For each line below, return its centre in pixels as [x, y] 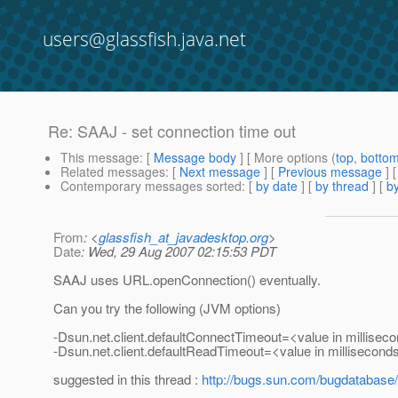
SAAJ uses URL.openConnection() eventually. [187, 280]
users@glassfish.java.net [144, 39]
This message [100, 158]
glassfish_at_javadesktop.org [183, 237]
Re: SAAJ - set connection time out [172, 131]
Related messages [113, 172]
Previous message [330, 172]
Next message [220, 172]
